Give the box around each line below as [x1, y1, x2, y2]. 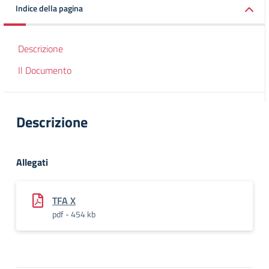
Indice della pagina [16, 2, 83, 14]
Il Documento [18, 63, 71, 77]
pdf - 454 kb [52, 208, 95, 220]
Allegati [16, 155, 48, 169]
